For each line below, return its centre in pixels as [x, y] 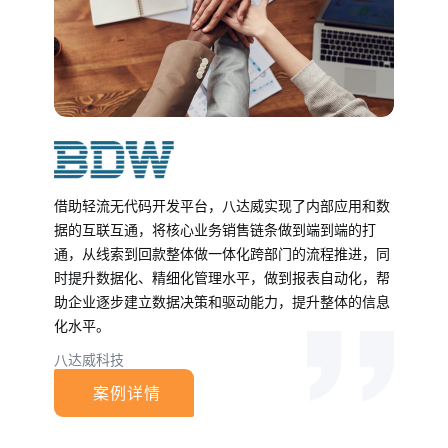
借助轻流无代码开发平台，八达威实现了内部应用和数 [222, 207]
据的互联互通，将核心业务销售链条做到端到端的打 [215, 231]
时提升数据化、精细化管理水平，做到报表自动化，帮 [222, 279]
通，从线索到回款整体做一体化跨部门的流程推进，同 [222, 255]
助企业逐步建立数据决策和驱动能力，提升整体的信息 [222, 303]
